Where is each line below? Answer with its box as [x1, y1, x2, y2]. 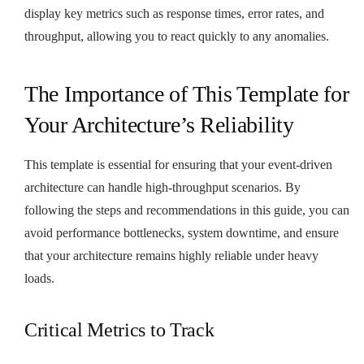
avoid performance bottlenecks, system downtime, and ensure [24, 225, 339, 240]
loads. [24, 271, 54, 285]
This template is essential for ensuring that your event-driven [24, 157, 332, 171]
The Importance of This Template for [24, 80, 349, 106]
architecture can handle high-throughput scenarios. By [24, 180, 301, 194]
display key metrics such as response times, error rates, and [24, 6, 324, 20]
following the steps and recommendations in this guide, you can [24, 202, 349, 217]
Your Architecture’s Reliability [24, 111, 294, 137]
